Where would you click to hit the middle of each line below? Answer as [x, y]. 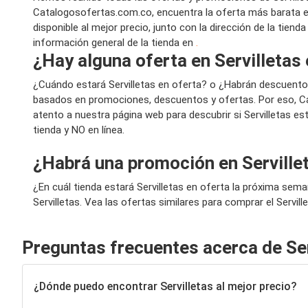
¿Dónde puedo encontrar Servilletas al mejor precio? [165, 286]
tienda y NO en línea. [79, 130]
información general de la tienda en [114, 43]
